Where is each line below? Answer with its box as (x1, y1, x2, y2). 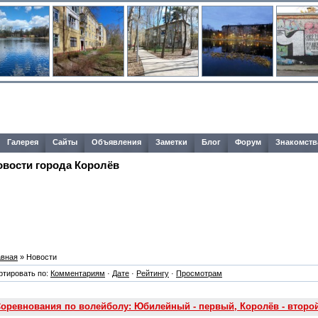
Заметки (155, 138, 187, 146)
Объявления (92, 138, 141, 146)
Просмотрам (176, 268, 222, 278)
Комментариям (50, 268, 105, 278)
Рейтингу (136, 268, 169, 278)
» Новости (18, 252, 57, 261)
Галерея (7, 138, 38, 146)
